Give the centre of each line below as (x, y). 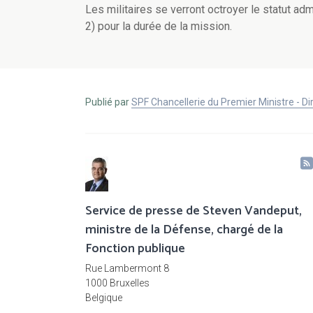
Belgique (104, 298)
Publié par (108, 102)
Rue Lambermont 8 (127, 269)
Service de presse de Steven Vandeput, (194, 211)
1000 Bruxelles (117, 283)
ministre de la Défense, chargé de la (184, 230)
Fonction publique (135, 249)
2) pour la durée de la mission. (159, 27)
